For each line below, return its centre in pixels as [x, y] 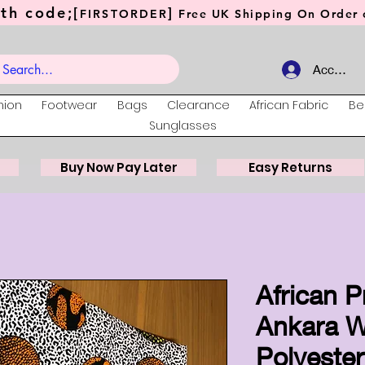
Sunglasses [182, 126]
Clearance [199, 106]
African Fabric [289, 106]
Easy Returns [290, 168]
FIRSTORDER [124, 14]
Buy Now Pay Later [119, 168]
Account [336, 69]
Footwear [70, 106]
